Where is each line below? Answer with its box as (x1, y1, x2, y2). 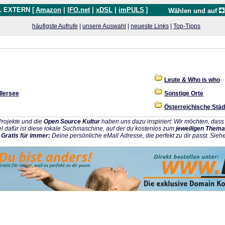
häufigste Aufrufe (32, 23, 78, 30)
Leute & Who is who (164, 76, 220, 83)
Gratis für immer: (1, 132, 50, 139)
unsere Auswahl (82, 23, 126, 30)
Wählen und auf (168, 7, 219, 15)
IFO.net (67, 6, 90, 14)
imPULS (119, 6, 144, 14)
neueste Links (131, 23, 169, 30)
